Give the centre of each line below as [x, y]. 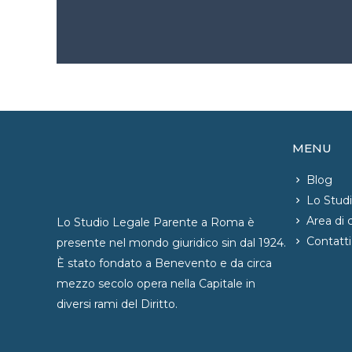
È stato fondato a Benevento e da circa [164, 263]
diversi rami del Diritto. [117, 304]
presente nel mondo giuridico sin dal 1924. [171, 243]
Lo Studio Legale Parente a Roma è [156, 222]
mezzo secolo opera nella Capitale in [156, 284]
